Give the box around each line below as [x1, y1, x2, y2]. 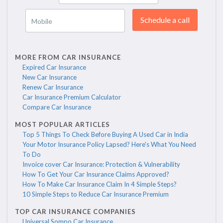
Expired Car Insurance [22, 63, 86, 72]
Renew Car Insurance [22, 83, 83, 92]
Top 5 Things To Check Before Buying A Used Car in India [22, 130, 188, 139]
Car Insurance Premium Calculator [22, 93, 121, 102]
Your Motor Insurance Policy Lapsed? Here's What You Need [22, 140, 196, 149]
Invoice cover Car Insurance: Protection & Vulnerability [22, 160, 180, 169]
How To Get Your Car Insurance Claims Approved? [22, 170, 169, 179]
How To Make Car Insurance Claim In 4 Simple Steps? [22, 180, 177, 189]
